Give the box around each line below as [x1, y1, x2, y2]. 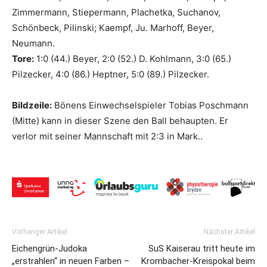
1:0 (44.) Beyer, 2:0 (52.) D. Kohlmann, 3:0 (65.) [34, 53, 234, 65]
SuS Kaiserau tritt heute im [148, 243, 255, 254]
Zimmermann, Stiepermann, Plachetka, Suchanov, [12, 7, 221, 18]
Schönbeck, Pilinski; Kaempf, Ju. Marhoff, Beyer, [12, 22, 214, 34]
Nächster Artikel [204, 227, 255, 236]
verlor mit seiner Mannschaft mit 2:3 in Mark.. [12, 131, 203, 142]
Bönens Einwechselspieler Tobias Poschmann [52, 100, 249, 111]
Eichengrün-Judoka [12, 243, 87, 254]
